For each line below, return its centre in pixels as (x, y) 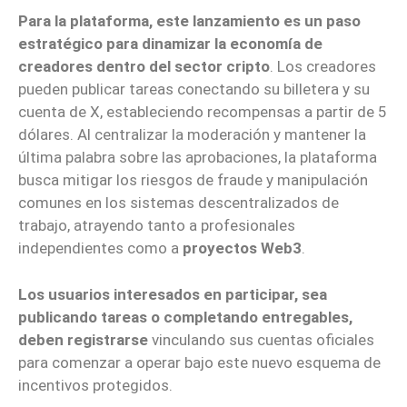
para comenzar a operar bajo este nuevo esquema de (199, 362)
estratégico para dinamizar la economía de (170, 44)
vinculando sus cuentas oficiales (261, 339)
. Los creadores (323, 67)
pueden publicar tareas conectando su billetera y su (194, 89)
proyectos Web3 (242, 248)
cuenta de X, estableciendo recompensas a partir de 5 (203, 112)
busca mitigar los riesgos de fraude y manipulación (193, 180)
